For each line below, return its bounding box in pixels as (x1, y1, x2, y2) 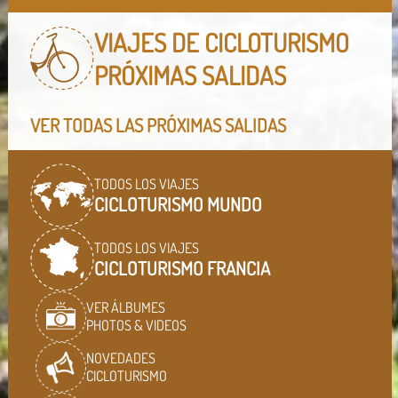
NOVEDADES (86, 349, 155, 368)
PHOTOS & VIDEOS (86, 316, 187, 335)
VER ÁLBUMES (86, 298, 165, 317)
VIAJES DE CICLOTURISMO (94, 25, 349, 59)
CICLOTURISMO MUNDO (94, 192, 262, 216)
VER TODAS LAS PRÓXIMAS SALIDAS (30, 113, 286, 137)
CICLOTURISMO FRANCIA (94, 256, 270, 280)
